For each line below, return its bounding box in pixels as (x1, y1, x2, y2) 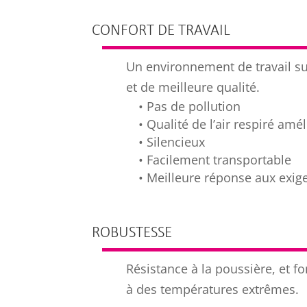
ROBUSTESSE (92, 225, 173, 242)
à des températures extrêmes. (126, 281, 299, 298)
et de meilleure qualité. (126, 78, 260, 95)
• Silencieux (138, 133, 206, 150)
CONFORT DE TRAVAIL (92, 23, 231, 39)
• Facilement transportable (138, 151, 292, 168)
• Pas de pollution (138, 97, 241, 114)
